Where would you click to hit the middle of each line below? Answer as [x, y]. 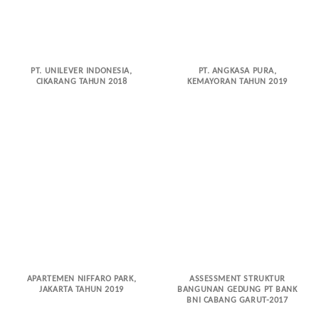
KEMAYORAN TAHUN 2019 [237, 82]
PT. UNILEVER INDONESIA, [82, 72]
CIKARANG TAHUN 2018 [82, 82]
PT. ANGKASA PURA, [237, 72]
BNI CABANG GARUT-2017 [237, 301]
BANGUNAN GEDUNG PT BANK [237, 290]
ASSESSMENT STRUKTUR [237, 279]
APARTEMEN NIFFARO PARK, [82, 279]
